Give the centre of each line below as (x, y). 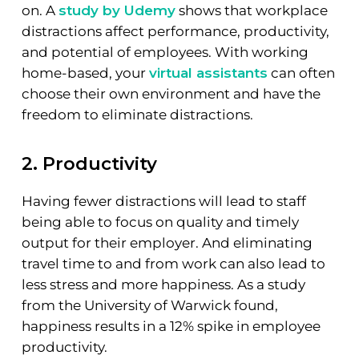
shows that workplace (251, 10)
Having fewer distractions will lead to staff (163, 202)
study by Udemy (117, 10)
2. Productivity (89, 164)
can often (301, 73)
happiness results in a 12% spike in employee (171, 327)
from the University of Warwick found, (149, 306)
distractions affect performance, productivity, (175, 31)
